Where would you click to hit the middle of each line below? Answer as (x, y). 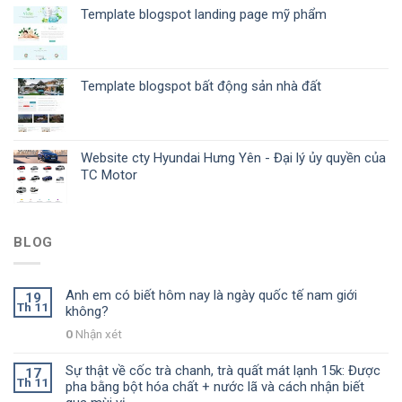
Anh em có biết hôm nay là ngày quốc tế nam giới (211, 296)
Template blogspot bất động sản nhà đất (201, 86)
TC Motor (109, 175)
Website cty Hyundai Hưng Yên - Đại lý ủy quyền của (233, 157)
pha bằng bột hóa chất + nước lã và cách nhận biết (215, 387)
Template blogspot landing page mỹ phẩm (204, 14)
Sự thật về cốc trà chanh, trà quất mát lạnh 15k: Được (223, 371)
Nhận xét (99, 334)
